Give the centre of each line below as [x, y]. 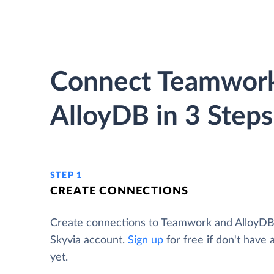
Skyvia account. [89, 240]
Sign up [146, 240]
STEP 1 [66, 176]
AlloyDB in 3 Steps [161, 117]
